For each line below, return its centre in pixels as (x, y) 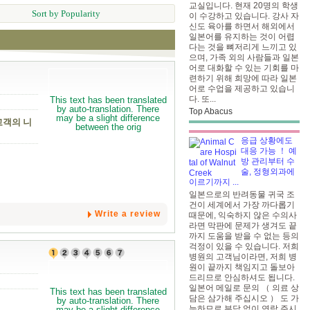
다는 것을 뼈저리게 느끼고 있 (243, 47)
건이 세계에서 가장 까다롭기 (242, 205)
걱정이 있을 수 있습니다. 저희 (244, 246)
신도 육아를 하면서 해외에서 (242, 26)
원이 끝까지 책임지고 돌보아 (242, 267)
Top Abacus (211, 111)
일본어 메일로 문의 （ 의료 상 (244, 288)
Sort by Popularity (66, 13)
